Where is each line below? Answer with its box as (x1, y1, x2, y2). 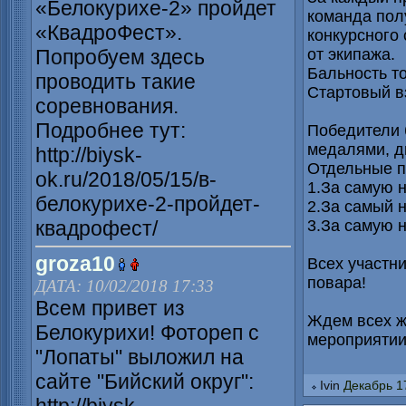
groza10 (35, 252, 115, 276)
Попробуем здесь (35, 45, 205, 70)
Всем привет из (35, 296, 185, 321)
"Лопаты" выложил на (35, 345, 244, 370)
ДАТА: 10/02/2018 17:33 (35, 276, 214, 296)
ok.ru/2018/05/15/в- (35, 168, 217, 192)
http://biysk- (35, 143, 142, 168)
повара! (307, 274, 366, 293)
